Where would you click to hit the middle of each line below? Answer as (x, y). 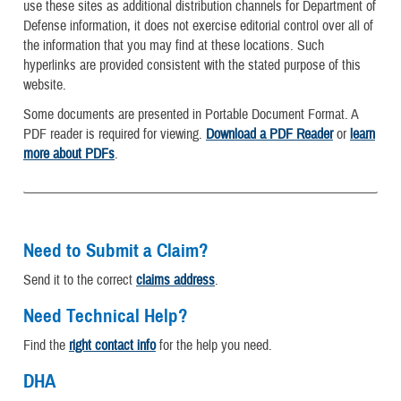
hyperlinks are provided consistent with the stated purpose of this (192, 66)
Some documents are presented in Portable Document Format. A (191, 115)
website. (45, 85)
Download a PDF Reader (269, 135)
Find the (46, 346)
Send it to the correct (80, 281)
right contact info (112, 346)
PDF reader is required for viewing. (115, 135)
